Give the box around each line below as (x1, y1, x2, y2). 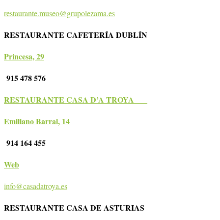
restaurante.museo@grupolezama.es (4, 8, 115, 19)
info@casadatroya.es (4, 181, 67, 192)
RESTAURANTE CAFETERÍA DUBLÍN (4, 29, 158, 41)
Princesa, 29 (4, 51, 44, 62)
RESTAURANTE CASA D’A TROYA (4, 94, 147, 106)
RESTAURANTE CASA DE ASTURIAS (4, 202, 155, 214)
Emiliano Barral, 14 (4, 115, 70, 127)
